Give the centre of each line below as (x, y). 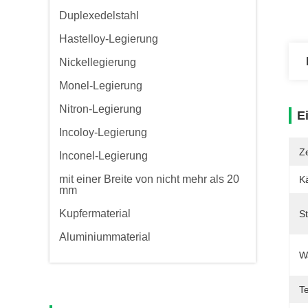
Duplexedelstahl (99, 15)
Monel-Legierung (101, 86)
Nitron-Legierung (100, 109)
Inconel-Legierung (103, 156)
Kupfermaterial (95, 213)
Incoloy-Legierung (103, 132)
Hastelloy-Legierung (109, 39)
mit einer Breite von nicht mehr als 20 (149, 179)
